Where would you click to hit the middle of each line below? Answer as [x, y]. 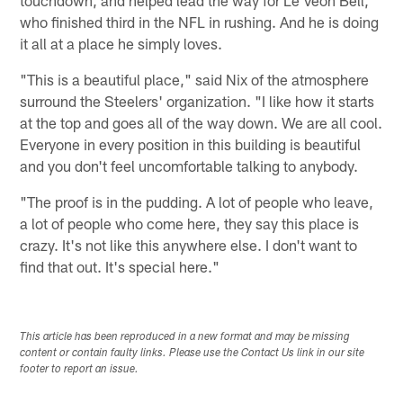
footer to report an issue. [80, 370]
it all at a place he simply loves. [121, 44]
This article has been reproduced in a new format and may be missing [185, 338]
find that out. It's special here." [120, 267]
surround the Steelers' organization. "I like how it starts [197, 101]
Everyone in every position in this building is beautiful [191, 144]
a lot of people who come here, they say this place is [190, 224]
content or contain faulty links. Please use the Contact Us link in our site [193, 354]
